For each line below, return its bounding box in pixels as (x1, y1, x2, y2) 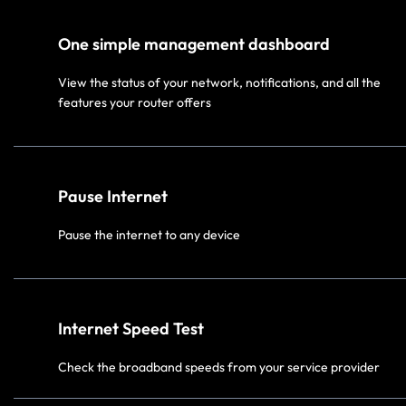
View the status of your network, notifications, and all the (58, 73, 381, 91)
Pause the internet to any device (58, 226, 240, 243)
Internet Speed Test (58, 317, 204, 339)
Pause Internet (58, 185, 168, 207)
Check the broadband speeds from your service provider (58, 358, 380, 375)
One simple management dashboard (58, 33, 330, 54)
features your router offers (58, 93, 211, 111)
